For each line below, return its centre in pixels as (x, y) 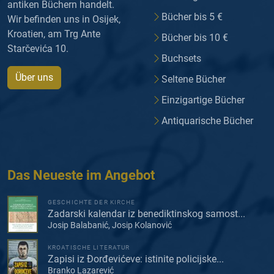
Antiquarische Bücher (207, 121)
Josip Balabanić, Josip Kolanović (110, 225)
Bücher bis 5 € (192, 17)
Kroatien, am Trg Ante (54, 34)
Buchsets (181, 59)
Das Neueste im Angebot (81, 176)
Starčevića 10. (38, 49)
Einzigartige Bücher (203, 100)
